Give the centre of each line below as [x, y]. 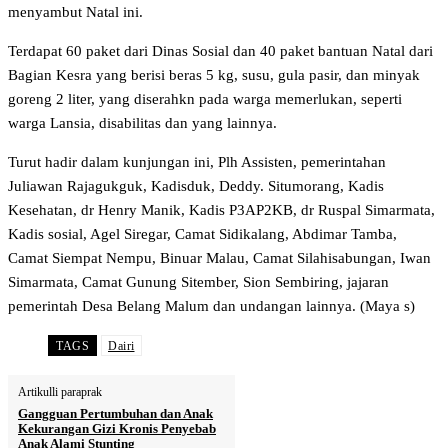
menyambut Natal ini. [75, 11]
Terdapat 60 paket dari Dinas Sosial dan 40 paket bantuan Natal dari [220, 50]
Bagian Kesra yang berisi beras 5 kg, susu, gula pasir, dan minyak [214, 74]
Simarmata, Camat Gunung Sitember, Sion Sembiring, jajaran [198, 281]
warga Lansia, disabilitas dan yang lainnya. [142, 122]
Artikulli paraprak [60, 391]
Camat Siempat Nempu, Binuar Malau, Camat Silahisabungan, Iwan [219, 257]
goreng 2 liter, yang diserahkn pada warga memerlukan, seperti [205, 98]
